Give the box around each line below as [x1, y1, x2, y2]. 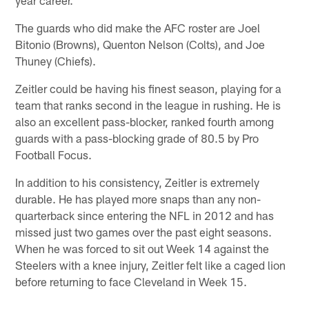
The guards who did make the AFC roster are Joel [15, 20, 261, 34]
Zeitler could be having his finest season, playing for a [15, 81, 282, 95]
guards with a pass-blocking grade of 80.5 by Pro [15, 130, 259, 145]
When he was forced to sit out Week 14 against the [15, 241, 270, 255]
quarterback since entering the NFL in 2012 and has [15, 208, 275, 222]
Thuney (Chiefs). [15, 53, 97, 68]
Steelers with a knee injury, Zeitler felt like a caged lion [15, 257, 286, 272]
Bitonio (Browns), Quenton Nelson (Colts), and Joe [15, 37, 266, 51]
